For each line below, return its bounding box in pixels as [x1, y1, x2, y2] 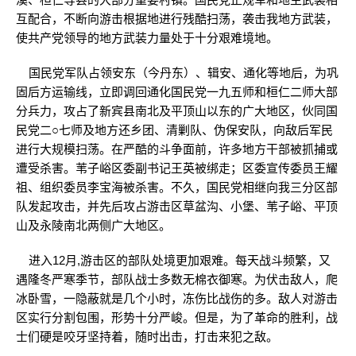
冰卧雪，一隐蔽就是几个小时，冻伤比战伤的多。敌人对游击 [16, 292, 338, 305]
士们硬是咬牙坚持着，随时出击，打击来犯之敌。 [16, 330, 278, 343]
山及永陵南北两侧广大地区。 [16, 219, 171, 232]
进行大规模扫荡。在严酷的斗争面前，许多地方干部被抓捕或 [16, 142, 338, 156]
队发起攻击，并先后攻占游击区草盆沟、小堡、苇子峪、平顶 [16, 199, 338, 213]
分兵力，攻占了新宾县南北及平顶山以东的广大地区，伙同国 [16, 104, 338, 118]
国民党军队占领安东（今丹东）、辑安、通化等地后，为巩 [16, 66, 339, 79]
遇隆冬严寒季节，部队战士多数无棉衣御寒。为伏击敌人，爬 [16, 273, 338, 286]
